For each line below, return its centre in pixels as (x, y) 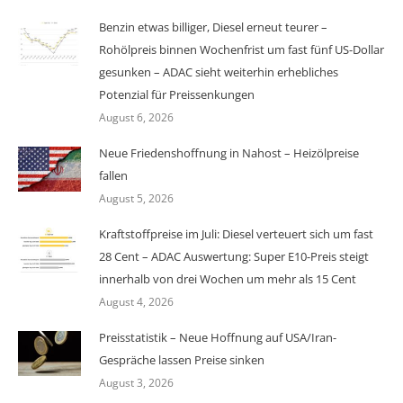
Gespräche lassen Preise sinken (182, 360)
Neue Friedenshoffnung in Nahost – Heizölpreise (229, 153)
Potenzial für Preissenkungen (177, 94)
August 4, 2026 (136, 302)
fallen (113, 175)
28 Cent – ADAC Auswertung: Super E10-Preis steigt (234, 256)
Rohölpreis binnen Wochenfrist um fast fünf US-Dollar (242, 49)
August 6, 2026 (136, 117)
